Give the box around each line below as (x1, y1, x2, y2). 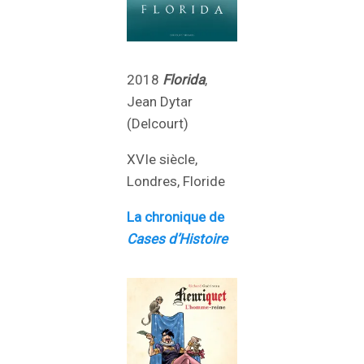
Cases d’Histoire (127, 230, 227, 247)
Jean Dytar (127, 93, 193, 110)
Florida (162, 71, 205, 88)
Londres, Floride (127, 172, 225, 189)
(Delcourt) (127, 115, 188, 132)
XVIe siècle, (127, 150, 197, 167)
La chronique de (127, 208, 224, 225)
